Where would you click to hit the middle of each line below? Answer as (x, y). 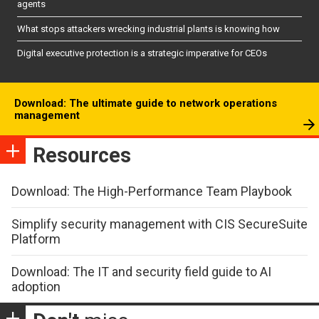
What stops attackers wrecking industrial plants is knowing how (148, 28)
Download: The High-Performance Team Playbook (152, 191)
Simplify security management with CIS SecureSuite (159, 224)
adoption (36, 286)
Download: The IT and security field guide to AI (141, 271)
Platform (36, 239)
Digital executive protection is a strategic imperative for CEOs (142, 53)
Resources (82, 155)
